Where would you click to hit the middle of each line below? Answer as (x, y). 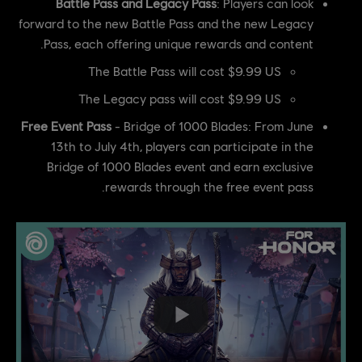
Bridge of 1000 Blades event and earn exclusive (180, 166)
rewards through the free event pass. (209, 187)
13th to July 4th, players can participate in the (182, 146)
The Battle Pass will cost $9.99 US (185, 71)
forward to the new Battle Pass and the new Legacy (166, 23)
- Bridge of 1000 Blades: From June (213, 126)
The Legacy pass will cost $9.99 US (180, 99)
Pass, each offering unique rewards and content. (179, 44)
